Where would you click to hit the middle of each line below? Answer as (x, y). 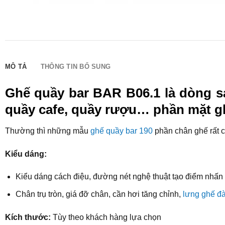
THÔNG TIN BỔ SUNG (76, 66)
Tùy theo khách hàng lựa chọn (106, 217)
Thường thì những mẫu (47, 131)
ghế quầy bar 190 (121, 131)
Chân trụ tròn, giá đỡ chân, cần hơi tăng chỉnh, (99, 194)
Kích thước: (28, 217)
